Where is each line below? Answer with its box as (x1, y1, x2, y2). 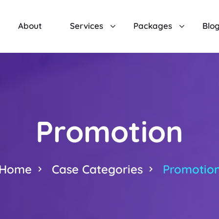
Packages (133, 20, 173, 31)
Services (70, 20, 104, 31)
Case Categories (51, 161, 143, 176)
